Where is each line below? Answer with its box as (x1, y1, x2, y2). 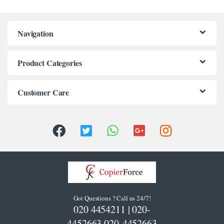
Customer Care (17, 86, 69, 98)
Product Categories (17, 56, 82, 68)
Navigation (17, 27, 53, 39)
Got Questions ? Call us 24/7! (73, 193, 151, 203)
